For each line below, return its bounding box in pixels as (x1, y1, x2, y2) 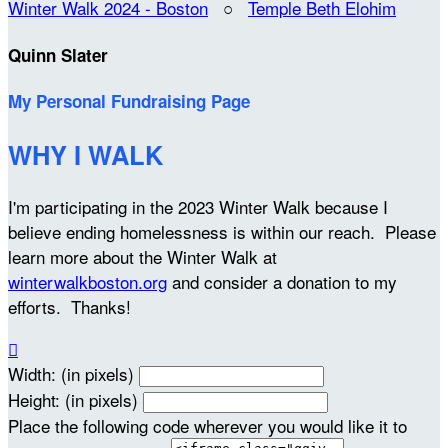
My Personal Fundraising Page (8, 89, 250, 114)
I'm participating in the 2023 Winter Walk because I (8, 193, 388, 219)
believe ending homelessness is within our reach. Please (8, 218, 436, 244)
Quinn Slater (8, 42, 108, 67)
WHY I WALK (8, 135, 163, 173)
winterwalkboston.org (8, 268, 167, 294)
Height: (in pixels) (8, 386, 138, 412)
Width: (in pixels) (8, 360, 134, 386)
